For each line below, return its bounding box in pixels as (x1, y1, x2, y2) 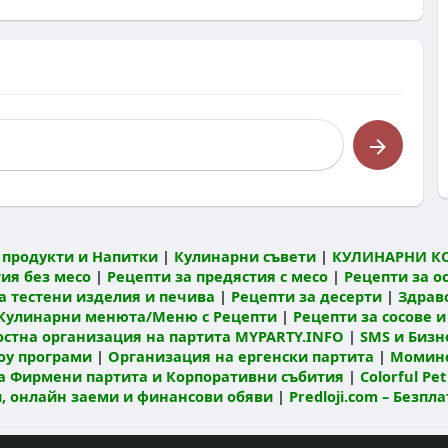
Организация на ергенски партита (108, 346, 374, 366)
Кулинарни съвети (173, 246, 316, 266)
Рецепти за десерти (230, 286, 382, 306)
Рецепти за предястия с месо (106, 266, 328, 286)
